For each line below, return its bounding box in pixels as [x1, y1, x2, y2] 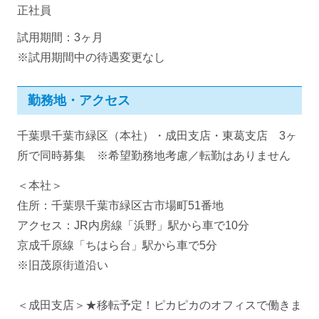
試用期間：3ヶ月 [17, 31, 103, 44]
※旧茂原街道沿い [17, 259, 108, 272]
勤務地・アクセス [28, 93, 130, 108]
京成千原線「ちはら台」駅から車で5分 [17, 239, 217, 252]
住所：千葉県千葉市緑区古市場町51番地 [17, 199, 224, 212]
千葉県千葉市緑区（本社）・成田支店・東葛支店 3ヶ [17, 130, 297, 142]
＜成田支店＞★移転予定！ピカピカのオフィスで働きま [17, 299, 302, 312]
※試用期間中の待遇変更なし [17, 51, 165, 64]
